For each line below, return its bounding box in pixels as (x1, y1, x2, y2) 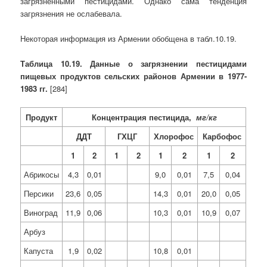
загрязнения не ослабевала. (20, 7, 123, 19)
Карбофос (202, 131, 241, 142)
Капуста (24, 245, 54, 257)
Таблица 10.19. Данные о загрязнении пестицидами (20, 58, 247, 70)
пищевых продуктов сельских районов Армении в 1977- (20, 70, 247, 82)
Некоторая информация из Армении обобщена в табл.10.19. (20, 32, 237, 44)
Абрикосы (24, 169, 60, 181)
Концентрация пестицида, (91, 111, 196, 123)
